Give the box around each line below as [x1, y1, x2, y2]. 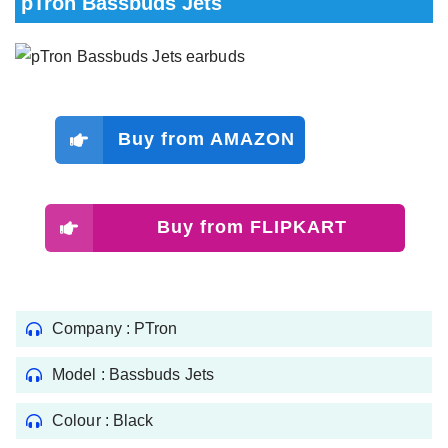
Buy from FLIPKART [156, 217, 347, 238]
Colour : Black [52, 411, 154, 429]
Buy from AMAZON [118, 129, 295, 150]
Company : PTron [52, 319, 178, 337]
